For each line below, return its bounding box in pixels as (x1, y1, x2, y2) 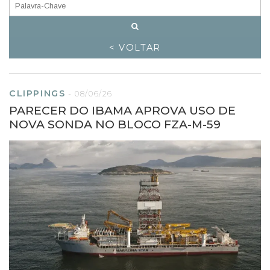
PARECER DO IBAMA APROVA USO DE (9, 102, 236, 118)
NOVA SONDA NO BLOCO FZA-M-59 (9, 116, 221, 131)
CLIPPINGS (9, 87, 66, 99)
